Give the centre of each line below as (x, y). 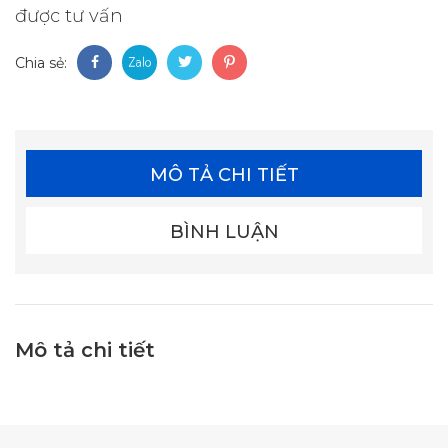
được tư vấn (69, 16)
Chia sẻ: (41, 62)
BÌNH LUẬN (224, 232)
